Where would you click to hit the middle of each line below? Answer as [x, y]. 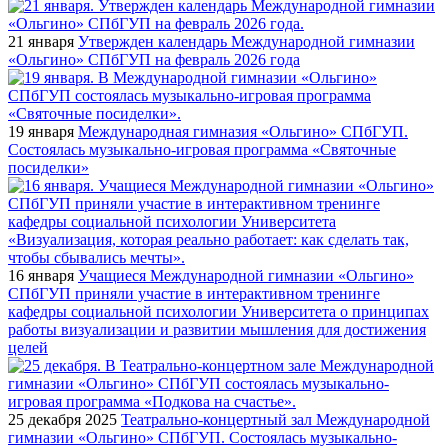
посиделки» [48, 167]
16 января [41, 275]
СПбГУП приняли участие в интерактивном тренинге [194, 293]
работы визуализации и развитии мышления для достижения [217, 329]
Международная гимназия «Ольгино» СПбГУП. [243, 131]
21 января [41, 41]
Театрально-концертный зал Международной [275, 419]
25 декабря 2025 [62, 419]
